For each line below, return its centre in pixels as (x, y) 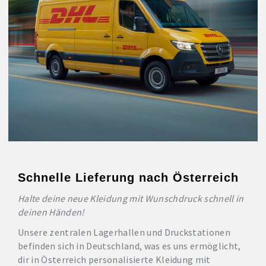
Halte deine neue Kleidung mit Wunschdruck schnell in (131, 198)
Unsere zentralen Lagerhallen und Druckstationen (124, 232)
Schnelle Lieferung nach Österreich (128, 177)
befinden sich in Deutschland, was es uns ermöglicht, (129, 246)
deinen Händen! (51, 212)
